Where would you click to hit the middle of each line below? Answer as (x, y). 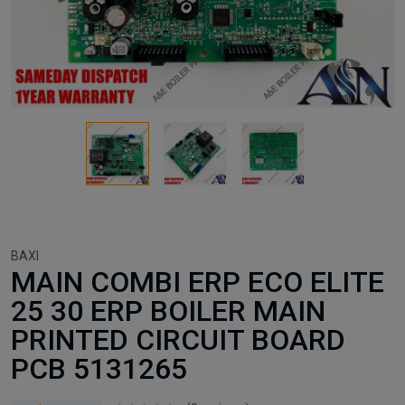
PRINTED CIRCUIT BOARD (178, 339)
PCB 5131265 (99, 368)
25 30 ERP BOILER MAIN (168, 311)
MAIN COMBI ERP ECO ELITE (198, 282)
